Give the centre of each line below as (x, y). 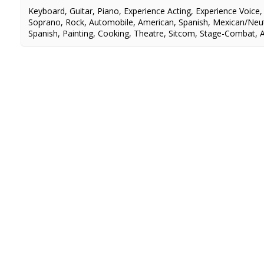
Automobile (111, 22)
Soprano (45, 22)
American (156, 22)
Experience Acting (158, 11)
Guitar (81, 11)
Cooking (114, 33)
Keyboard (47, 11)
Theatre (149, 33)
